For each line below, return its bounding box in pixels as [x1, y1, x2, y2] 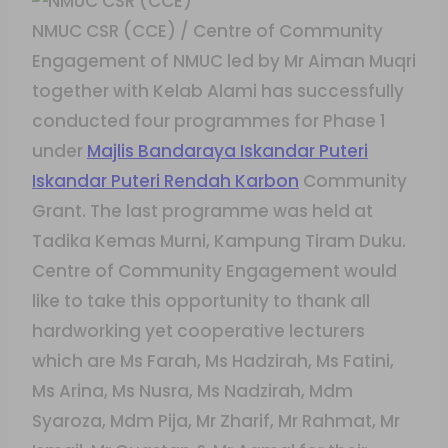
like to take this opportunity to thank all [32, 289, 370, 313]
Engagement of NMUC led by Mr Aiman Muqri [32, 49, 416, 73]
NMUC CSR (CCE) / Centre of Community [32, 19, 383, 43]
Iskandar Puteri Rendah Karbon [32, 169, 299, 193]
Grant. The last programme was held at [32, 199, 373, 223]
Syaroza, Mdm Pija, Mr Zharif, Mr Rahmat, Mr [32, 409, 400, 433]
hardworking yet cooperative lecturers [32, 319, 365, 343]
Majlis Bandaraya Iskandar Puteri [87, 139, 368, 163]
